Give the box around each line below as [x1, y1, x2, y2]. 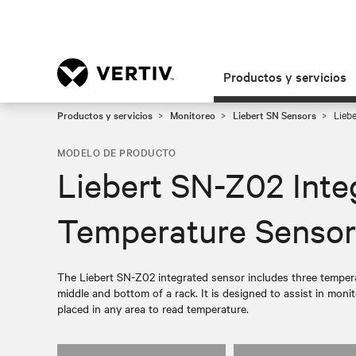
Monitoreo [170, 107, 215, 122]
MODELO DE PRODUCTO [57, 145, 176, 159]
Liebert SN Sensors [233, 107, 316, 122]
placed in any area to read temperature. [57, 300, 249, 316]
